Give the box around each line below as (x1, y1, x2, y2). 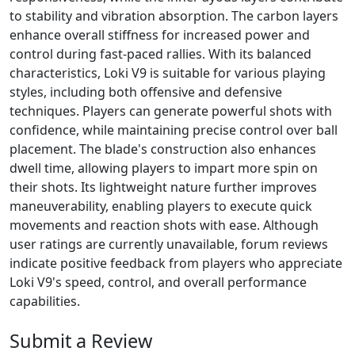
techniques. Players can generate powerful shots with (10, 102, 332, 120)
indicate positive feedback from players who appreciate (10, 254, 342, 273)
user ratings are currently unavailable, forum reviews (10, 235, 328, 254)
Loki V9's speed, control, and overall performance (10, 273, 307, 292)
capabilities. (10, 292, 80, 311)
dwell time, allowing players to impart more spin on (10, 159, 318, 177)
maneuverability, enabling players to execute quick (10, 197, 312, 216)
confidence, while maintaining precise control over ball (10, 121, 338, 139)
